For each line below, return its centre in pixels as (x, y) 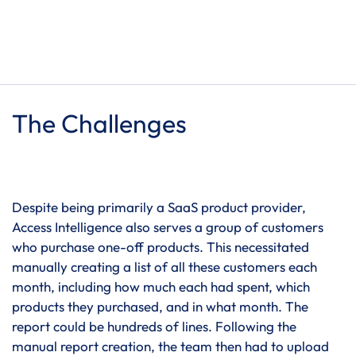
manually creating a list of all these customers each (164, 267)
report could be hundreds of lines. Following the (154, 326)
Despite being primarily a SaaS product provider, (159, 207)
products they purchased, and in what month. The (160, 306)
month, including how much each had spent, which (161, 286)
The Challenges (99, 123)
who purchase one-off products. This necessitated (161, 247)
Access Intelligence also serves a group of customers (168, 227)
